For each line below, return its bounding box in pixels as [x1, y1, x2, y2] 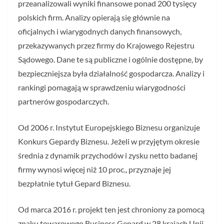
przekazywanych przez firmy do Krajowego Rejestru [18, 40, 194, 50]
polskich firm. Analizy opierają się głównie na [18, 12, 170, 22]
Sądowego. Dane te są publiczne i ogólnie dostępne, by [18, 54, 203, 64]
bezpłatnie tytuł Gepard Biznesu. [18, 178, 130, 188]
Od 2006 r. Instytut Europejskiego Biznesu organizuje [18, 122, 200, 132]
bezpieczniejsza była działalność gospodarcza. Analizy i [18, 68, 204, 78]
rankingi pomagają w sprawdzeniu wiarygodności [18, 82, 185, 92]
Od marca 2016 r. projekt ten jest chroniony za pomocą [18, 204, 204, 214]
